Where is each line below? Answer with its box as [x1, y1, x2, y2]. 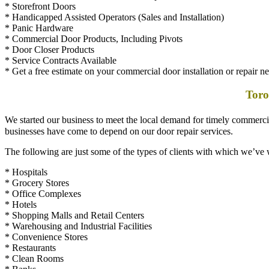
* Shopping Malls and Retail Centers [5, 194, 144, 205]
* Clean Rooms [5, 237, 64, 248]
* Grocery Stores [5, 162, 69, 172]
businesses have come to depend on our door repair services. [5, 110, 233, 121]
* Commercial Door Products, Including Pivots [5, 18, 183, 29]
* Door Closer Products [5, 29, 94, 40]
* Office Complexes [5, 172, 81, 183]
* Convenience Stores [5, 216, 88, 226]
